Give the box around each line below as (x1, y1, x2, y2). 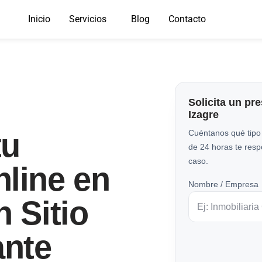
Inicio (27, 13, 50, 25)
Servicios (68, 13, 106, 25)
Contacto (168, 13, 206, 25)
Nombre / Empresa (188, 180, 258, 189)
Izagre (188, 109, 219, 120)
